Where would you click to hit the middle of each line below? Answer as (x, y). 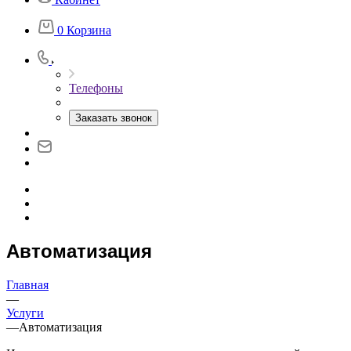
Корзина (89, 30)
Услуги (25, 313)
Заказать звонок (114, 118)
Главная (27, 284)
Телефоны (96, 88)
